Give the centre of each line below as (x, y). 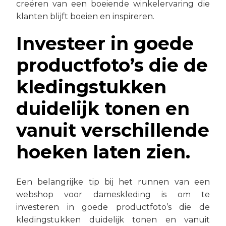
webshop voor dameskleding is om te (113, 194)
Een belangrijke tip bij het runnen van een (113, 182)
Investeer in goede (105, 43)
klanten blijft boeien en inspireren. (85, 16)
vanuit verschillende (113, 130)
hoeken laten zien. (103, 152)
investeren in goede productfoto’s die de (113, 207)
